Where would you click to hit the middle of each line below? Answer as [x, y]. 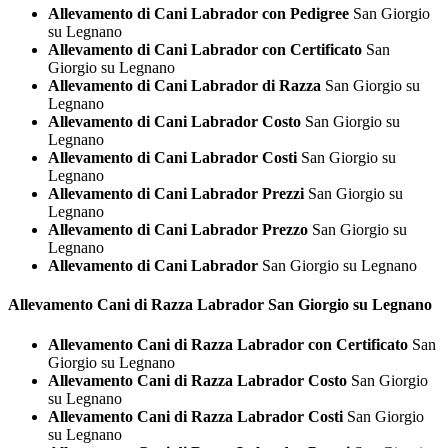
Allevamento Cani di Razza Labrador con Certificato [228, 344]
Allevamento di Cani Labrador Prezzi [176, 194]
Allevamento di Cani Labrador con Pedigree [198, 14]
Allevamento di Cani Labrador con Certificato [205, 50]
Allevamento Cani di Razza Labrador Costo [197, 380]
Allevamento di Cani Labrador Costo [174, 122]
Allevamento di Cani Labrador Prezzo [178, 230]
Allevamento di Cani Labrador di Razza [184, 86]
